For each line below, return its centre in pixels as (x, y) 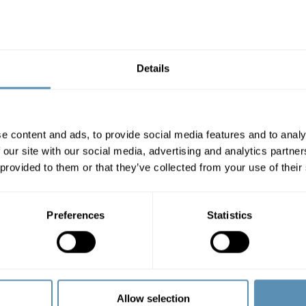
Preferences (76, 215)
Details (153, 68)
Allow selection (153, 298)
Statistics (229, 215)
